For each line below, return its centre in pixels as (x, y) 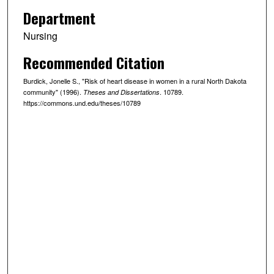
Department (59, 17)
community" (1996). (53, 91)
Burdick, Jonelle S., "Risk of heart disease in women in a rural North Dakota (135, 80)
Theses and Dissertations (121, 92)
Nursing (40, 35)
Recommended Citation (94, 62)
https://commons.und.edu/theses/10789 (82, 102)
